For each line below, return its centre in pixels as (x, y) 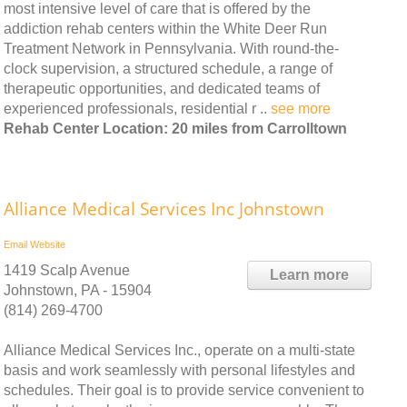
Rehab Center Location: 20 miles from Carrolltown (175, 128)
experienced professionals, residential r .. (137, 108)
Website (48, 244)
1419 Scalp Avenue (67, 270)
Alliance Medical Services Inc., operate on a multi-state (179, 350)
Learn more (309, 274)
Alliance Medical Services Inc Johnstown (164, 208)
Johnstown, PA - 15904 (78, 290)
